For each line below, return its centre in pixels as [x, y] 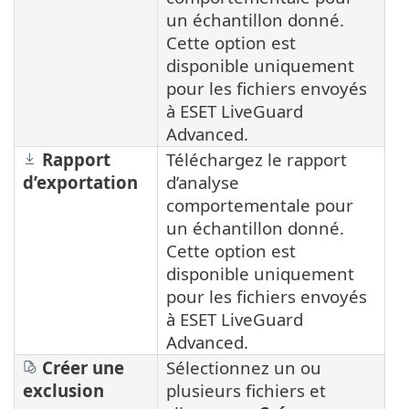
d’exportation [80, 183]
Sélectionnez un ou [244, 368]
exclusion [63, 391]
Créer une [81, 368]
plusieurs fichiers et [246, 391]
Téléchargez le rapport [257, 160]
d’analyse [203, 183]
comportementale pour [260, 205]
